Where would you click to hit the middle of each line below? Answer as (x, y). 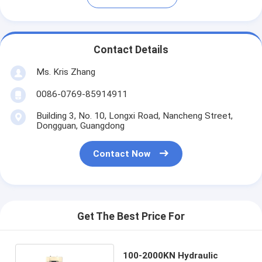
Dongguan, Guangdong (80, 125)
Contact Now (122, 154)
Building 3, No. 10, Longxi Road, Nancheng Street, (134, 116)
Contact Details (131, 50)
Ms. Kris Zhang (65, 72)
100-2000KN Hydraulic (171, 255)
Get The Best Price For (131, 217)
